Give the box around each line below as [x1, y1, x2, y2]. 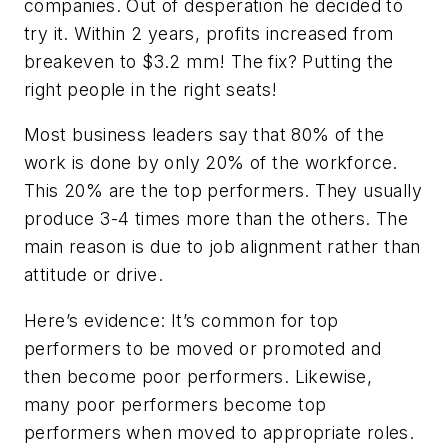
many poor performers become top [24, 394, 327, 416]
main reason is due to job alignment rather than [24, 236, 421, 258]
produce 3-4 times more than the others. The [24, 208, 409, 230]
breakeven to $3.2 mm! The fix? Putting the [24, 50, 394, 72]
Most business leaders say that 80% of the [24, 124, 385, 146]
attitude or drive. [24, 264, 164, 286]
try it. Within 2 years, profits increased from [24, 22, 394, 44]
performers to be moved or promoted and [24, 338, 382, 360]
